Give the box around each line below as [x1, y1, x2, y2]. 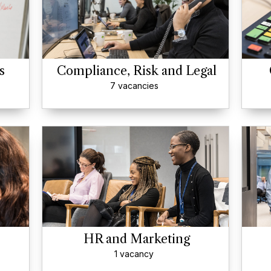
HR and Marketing [83, 232, 190, 246]
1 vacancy [114, 249, 154, 259]
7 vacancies [109, 80, 158, 91]
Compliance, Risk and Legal [56, 64, 217, 78]
